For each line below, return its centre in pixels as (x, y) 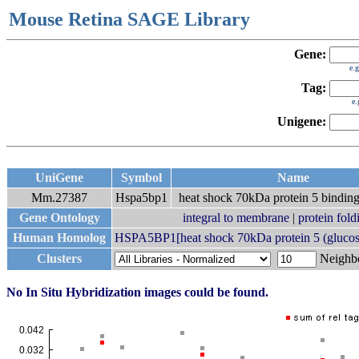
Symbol (141, 177)
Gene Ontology (59, 218)
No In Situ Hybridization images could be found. (137, 292)
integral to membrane (236, 218)
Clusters (59, 258)
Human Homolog (59, 238)
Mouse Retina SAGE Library (129, 19)
